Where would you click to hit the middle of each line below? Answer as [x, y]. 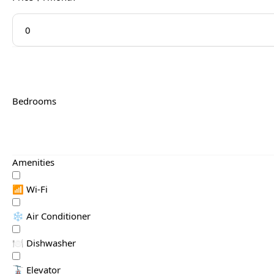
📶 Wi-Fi [30, 189]
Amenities [33, 162]
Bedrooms [34, 101]
